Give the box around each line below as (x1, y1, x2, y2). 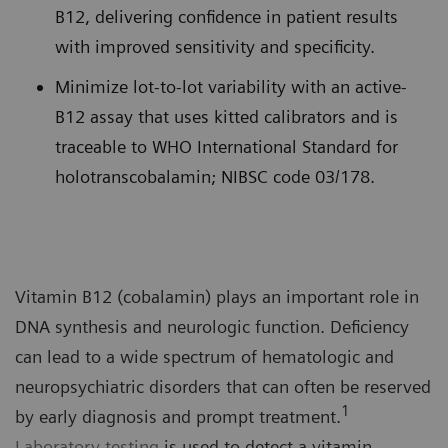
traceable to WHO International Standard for (55, 136, 398, 158)
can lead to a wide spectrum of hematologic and (15, 346, 394, 368)
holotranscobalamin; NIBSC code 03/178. (55, 166, 375, 188)
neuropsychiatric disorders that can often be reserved (15, 376, 431, 398)
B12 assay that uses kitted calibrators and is (55, 106, 398, 128)
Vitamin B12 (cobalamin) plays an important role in (15, 286, 419, 308)
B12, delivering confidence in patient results (55, 6, 398, 28)
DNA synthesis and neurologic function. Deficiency (15, 316, 409, 338)
